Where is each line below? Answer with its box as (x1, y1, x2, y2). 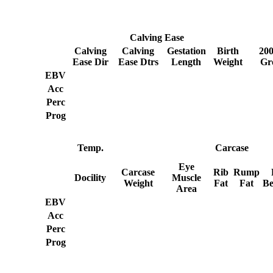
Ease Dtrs (118, 56, 158, 67)
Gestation (166, 45, 206, 56)
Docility (74, 172, 106, 183)
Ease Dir (72, 56, 108, 67)
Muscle (171, 172, 201, 183)
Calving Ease (129, 32, 184, 43)
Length (171, 56, 201, 67)
